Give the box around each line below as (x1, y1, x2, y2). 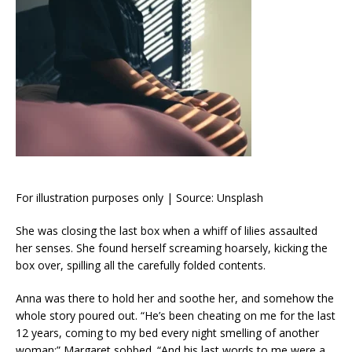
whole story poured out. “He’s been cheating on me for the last (16, 307, 335, 323)
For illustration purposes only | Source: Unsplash (16, 189, 263, 205)
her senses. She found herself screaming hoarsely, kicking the (16, 240, 328, 255)
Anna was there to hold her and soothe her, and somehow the (16, 290, 334, 306)
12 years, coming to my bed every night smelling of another (16, 324, 319, 340)
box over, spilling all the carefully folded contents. (16, 257, 266, 273)
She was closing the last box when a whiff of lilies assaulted (16, 222, 317, 238)
